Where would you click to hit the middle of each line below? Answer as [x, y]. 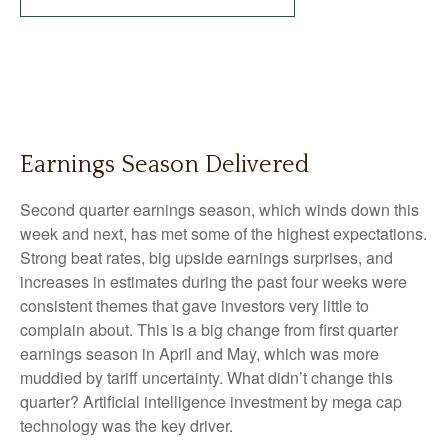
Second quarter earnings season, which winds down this [219, 209]
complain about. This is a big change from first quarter [209, 329]
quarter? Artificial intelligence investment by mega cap [211, 401]
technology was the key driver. [126, 425]
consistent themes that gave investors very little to [194, 305]
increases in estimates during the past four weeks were [213, 281]
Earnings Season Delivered [164, 165]
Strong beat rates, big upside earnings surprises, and [206, 257]
